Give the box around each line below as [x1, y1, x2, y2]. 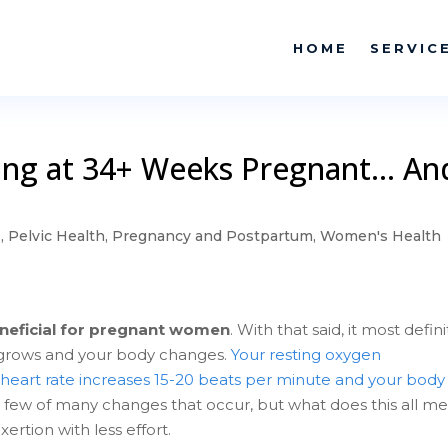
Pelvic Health [8, 227, 106, 245]
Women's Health [320, 227, 442, 245]
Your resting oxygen [231, 345, 382, 365]
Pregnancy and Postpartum [112, 227, 314, 245]
